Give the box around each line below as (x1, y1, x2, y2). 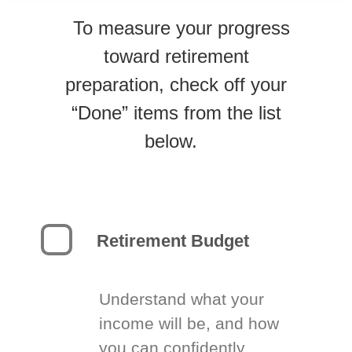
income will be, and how (99, 314, 280, 332)
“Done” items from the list (71, 102, 281, 123)
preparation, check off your (65, 74, 287, 95)
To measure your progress (72, 17, 290, 38)
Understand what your (99, 290, 265, 308)
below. (145, 130, 197, 152)
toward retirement (103, 46, 249, 67)
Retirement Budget (97, 231, 250, 251)
